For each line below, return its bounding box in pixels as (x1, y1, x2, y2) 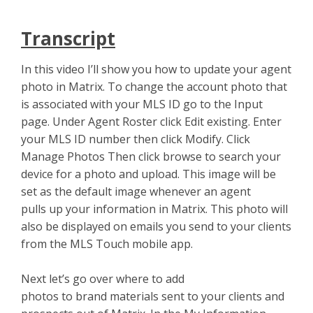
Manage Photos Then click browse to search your (21, 149, 281, 164)
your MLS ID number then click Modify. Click (21, 131, 250, 147)
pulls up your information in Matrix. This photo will (21, 201, 288, 217)
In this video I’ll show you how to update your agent (21, 61, 291, 77)
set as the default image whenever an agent (21, 184, 251, 199)
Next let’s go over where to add (21, 271, 184, 286)
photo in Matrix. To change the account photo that (21, 79, 287, 94)
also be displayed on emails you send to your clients (21, 219, 291, 234)
